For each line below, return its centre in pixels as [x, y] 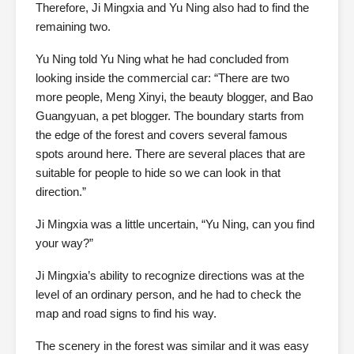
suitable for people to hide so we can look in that [158, 173]
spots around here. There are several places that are [170, 154]
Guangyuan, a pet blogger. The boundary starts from [170, 116]
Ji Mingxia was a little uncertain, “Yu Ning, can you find [175, 224]
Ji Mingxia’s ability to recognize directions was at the [170, 275]
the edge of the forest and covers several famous [162, 135]
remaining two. [73, 26]
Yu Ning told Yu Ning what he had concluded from [162, 59]
